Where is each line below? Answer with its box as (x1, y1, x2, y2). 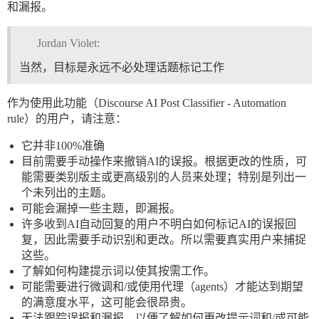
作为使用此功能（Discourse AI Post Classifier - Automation (7, 96, 286, 109)
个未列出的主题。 (21, 186, 113, 199)
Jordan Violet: (36, 36, 100, 49)
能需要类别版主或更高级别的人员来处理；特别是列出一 (21, 170, 306, 183)
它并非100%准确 (21, 139, 105, 152)
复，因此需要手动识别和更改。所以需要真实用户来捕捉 (21, 233, 306, 246)
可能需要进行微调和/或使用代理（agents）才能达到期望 (21, 280, 303, 293)
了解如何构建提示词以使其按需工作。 (21, 264, 215, 277)
